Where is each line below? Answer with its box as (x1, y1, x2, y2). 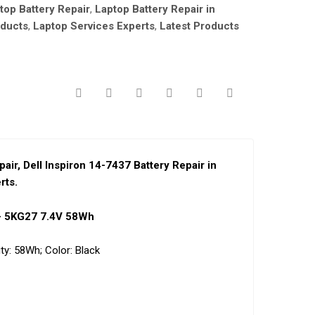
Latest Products (160, 20, 240, 33)
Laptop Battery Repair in (95, 3, 216, 16)
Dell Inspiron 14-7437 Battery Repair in (20, 159, 217, 172)
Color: (44, 243, 72, 257)
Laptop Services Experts (33, 20, 155, 33)
